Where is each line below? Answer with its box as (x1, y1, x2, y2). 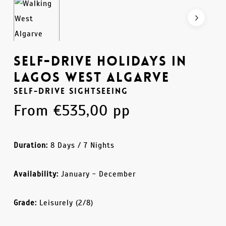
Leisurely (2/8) (36, 198, 93, 207)
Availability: (13, 169, 59, 179)
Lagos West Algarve (13, 69, 169, 86)
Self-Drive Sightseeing (13, 85, 128, 96)
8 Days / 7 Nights (47, 140, 115, 150)
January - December (58, 169, 136, 179)
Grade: (13, 198, 37, 207)
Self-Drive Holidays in (13, 52, 187, 70)
